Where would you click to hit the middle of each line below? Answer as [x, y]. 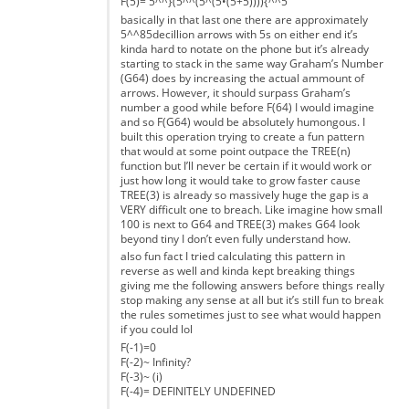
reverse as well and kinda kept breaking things [237, 271]
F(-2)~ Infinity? [155, 362]
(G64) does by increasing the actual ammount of [242, 78]
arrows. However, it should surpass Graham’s [235, 92]
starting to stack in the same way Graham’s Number [252, 63]
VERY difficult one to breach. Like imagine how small [251, 209]
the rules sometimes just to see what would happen [250, 315]
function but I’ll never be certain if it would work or [246, 165]
